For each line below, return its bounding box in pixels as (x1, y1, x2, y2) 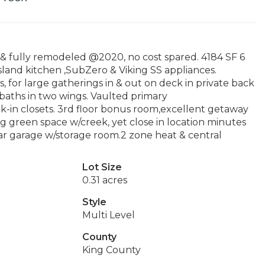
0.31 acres (82, 174, 127, 186)
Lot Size (82, 161, 122, 173)
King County (82, 244, 141, 256)
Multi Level (82, 209, 135, 221)
